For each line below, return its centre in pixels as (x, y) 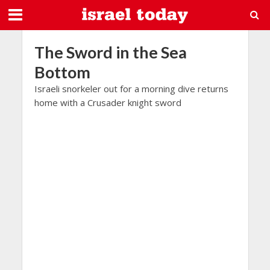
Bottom (62, 72)
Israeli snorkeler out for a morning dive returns (131, 89)
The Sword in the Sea (110, 52)
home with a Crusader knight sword (108, 102)
